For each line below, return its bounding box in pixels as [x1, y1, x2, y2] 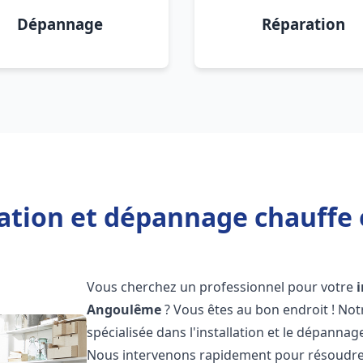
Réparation [261, 14, 345, 34]
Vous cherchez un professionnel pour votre [87, 278, 357, 296]
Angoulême [87, 301, 162, 318]
